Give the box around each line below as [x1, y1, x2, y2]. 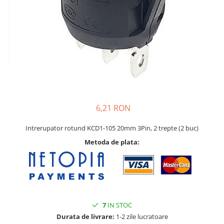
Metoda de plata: [84, 137, 139, 147]
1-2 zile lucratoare [114, 211, 168, 221]
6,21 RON [95, 102, 130, 114]
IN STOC [106, 200, 132, 209]
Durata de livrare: [56, 211, 114, 221]
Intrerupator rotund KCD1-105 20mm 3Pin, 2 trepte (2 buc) [25, 123, 198, 133]
